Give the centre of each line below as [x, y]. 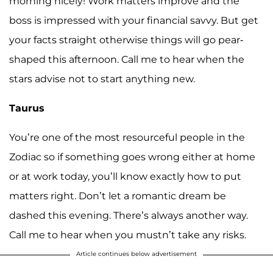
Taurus [27, 108]
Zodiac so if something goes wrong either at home [132, 157]
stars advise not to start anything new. [102, 79]
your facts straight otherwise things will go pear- [126, 40]
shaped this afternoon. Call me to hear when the [127, 59]
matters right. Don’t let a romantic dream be [118, 196]
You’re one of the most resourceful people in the [127, 137]
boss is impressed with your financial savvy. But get [134, 20]
